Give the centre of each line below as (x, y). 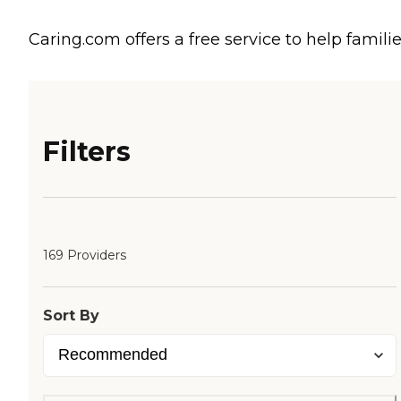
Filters (87, 152)
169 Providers (85, 256)
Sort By (71, 316)
